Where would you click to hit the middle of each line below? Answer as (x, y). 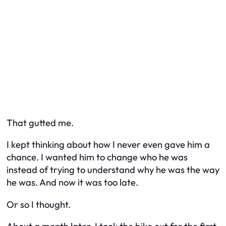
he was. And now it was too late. (72, 183)
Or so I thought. (39, 204)
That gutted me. (40, 123)
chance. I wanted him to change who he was (97, 157)
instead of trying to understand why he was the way (113, 170)
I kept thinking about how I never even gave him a (108, 145)
